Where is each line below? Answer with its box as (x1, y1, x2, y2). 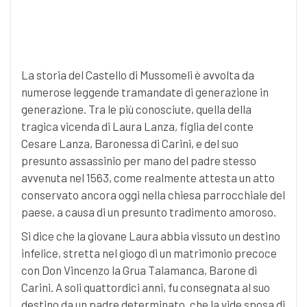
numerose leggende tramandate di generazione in (21, 85, 269, 99)
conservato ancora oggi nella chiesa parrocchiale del (21, 188, 285, 202)
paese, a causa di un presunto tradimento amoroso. (21, 205, 276, 219)
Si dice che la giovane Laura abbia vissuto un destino (21, 229, 280, 243)
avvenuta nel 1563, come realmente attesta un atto (21, 171, 275, 185)
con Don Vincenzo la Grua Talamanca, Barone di (21, 263, 257, 278)
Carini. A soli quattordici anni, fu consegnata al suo (21, 280, 270, 295)
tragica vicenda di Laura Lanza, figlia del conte (21, 119, 254, 134)
